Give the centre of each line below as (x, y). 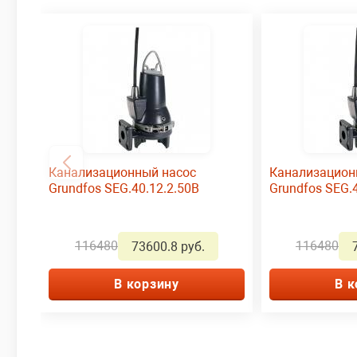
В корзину (147, 284)
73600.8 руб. (168, 246)
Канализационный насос (122, 172)
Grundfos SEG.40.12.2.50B (124, 188)
